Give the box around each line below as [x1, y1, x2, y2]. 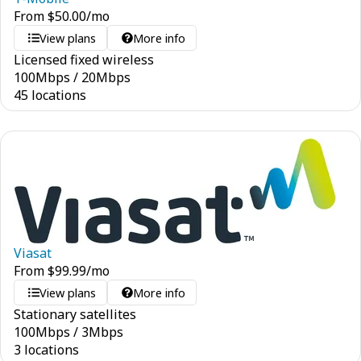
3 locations [14, 341, 79, 359]
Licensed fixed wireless [14, 51, 154, 68]
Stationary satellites [14, 305, 136, 323]
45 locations [14, 86, 86, 104]
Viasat [14, 244, 52, 262]
